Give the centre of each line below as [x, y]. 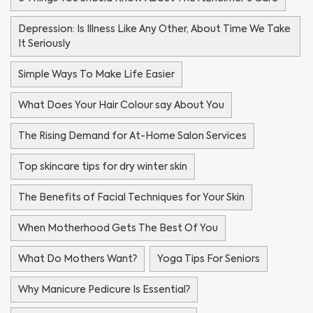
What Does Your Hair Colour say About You [121, 104]
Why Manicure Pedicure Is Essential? [104, 289]
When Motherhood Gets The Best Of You [118, 227]
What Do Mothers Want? [78, 258]
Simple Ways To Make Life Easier [96, 74]
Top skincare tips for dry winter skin [103, 166]
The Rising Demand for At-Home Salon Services [132, 135]
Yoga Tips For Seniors [208, 258]
